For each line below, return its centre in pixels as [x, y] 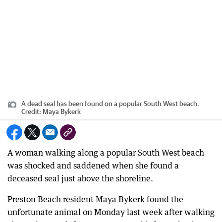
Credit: [32, 111]
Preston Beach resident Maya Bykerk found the [95, 199]
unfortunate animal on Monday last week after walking [111, 212]
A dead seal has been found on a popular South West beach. [110, 104]
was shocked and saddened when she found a [93, 166]
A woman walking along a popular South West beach [106, 153]
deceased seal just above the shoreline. [80, 178]
